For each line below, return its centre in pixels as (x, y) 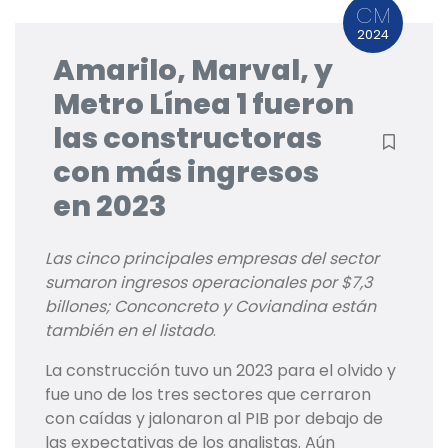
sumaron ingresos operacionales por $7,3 (208, 283)
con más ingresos (186, 172)
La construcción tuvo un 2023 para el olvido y (220, 371)
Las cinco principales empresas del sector (212, 259)
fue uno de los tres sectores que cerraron (208, 395)
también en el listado (129, 331)
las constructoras (187, 138)
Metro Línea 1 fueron (203, 104)
